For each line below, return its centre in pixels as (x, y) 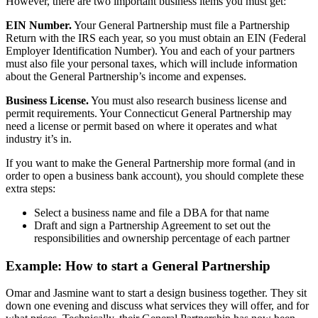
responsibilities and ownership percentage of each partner (162, 238)
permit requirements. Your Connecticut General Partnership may (149, 113)
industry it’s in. (39, 138)
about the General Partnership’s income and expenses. (126, 76)
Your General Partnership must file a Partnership (181, 25)
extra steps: (31, 188)
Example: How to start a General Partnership (138, 265)
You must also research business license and (188, 100)
